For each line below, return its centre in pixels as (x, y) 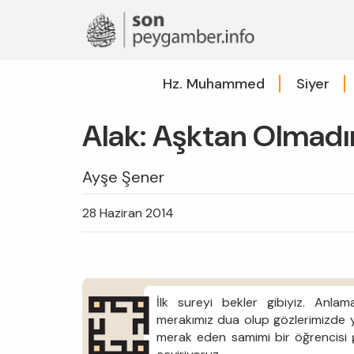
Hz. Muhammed (213, 83)
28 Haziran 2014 (128, 213)
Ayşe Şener (123, 177)
